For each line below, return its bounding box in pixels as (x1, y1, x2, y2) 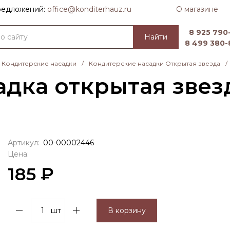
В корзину (107, 205, 146, 215)
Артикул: (7, 138, 40, 147)
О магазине (176, 4, 218, 14)
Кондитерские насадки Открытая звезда (89, 59, 220, 67)
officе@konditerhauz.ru (47, 5, 131, 14)
